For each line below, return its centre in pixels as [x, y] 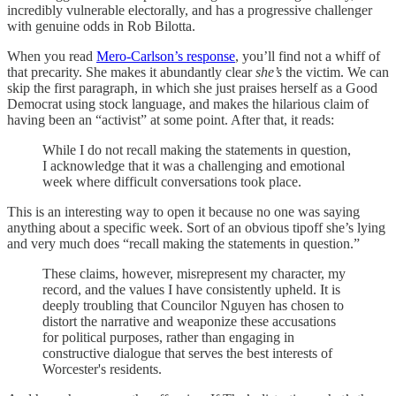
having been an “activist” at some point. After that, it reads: [171, 120]
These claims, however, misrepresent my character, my [194, 274]
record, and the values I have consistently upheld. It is [191, 290]
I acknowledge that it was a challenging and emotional [194, 166]
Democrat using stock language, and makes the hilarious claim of [188, 104]
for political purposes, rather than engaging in [168, 338]
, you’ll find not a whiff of [308, 57]
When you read [52, 57]
